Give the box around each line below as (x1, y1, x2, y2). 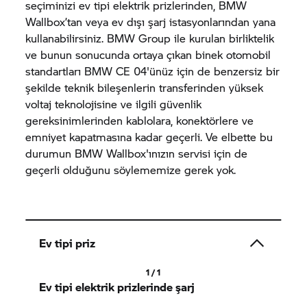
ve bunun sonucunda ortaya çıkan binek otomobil (25, 47, 271, 62)
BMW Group (107, 30, 171, 46)
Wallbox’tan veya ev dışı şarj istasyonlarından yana (25, 14, 276, 29)
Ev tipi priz (39, 235, 96, 251)
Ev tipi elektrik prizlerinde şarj (39, 279, 195, 295)
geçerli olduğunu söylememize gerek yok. (25, 162, 236, 177)
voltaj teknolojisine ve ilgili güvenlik (25, 96, 202, 112)
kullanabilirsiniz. (25, 30, 108, 46)
